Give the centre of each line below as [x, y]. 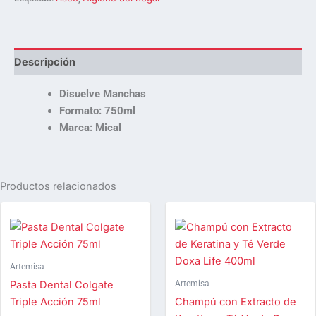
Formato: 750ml [97, 111]
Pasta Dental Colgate [62, 285]
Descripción [45, 62]
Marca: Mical [90, 128]
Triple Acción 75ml [55, 302]
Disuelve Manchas [102, 94]
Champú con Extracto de [236, 302]
